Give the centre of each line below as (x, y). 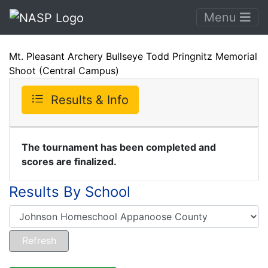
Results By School (70, 191)
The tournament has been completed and (119, 147)
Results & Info (90, 100)
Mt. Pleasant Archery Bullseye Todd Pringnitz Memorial (133, 56)
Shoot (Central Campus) (64, 70)
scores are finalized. (69, 161)
